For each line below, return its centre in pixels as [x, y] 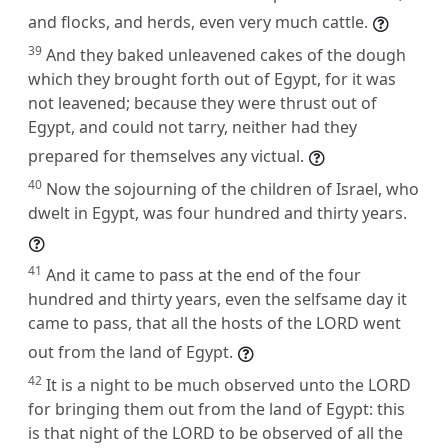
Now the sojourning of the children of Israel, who [232, 188]
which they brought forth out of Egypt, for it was [212, 78]
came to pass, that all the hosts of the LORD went [214, 322]
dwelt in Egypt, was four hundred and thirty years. [217, 212]
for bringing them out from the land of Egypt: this [216, 408]
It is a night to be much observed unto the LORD [228, 384]
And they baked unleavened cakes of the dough [226, 54]
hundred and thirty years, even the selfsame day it [217, 298]
